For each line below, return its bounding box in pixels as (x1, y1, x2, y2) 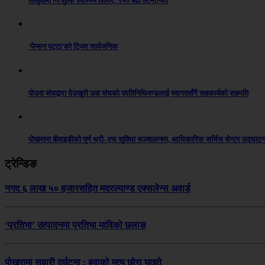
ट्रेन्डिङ (5, 157, 37, 170)
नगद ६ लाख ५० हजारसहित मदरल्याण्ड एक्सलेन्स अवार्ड (5, 183, 190, 193)
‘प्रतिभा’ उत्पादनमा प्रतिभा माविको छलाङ (5, 220, 146, 231)
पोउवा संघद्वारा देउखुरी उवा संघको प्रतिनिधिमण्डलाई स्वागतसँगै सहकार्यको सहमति (28, 88, 248, 98)
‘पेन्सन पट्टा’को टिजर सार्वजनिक (28, 42, 118, 51)
